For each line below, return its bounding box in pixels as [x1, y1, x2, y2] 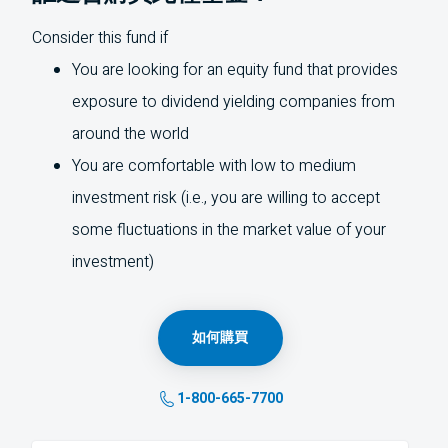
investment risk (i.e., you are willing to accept [72, 186, 380, 210]
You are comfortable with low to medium [72, 154, 356, 178]
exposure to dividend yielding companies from [72, 90, 395, 114]
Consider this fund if [32, 26, 168, 50]
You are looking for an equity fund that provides [72, 58, 398, 82]
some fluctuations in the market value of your [72, 218, 386, 242]
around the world [72, 122, 189, 146]
